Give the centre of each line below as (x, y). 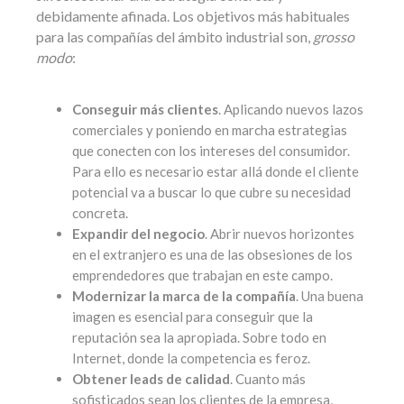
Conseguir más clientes (145, 109)
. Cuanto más (268, 379)
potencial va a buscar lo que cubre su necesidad (211, 192)
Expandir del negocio (138, 234)
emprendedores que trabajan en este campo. (202, 275)
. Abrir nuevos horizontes (280, 234)
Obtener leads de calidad (151, 379)
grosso (334, 37)
